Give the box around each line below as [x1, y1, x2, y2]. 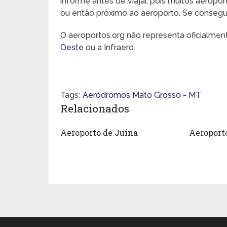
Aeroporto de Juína [60, 127, 138, 138]
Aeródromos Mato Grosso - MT [83, 90, 202, 100]
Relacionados [60, 101, 130, 116]
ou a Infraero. [84, 42, 136, 52]
